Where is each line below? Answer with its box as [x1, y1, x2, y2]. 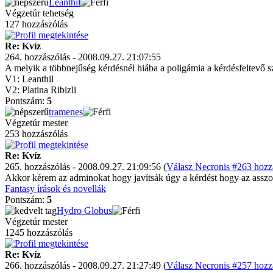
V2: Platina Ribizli [5, 85, 76, 95]
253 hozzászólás [5, 129, 68, 139]
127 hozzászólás [5, 19, 68, 29]
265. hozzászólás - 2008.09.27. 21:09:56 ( [5, 161, 166, 172]
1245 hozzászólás [5, 227, 73, 238]
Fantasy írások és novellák [5, 183, 106, 194]
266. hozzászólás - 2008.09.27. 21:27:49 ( [5, 260, 166, 271]
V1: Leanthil [5, 74, 54, 84]
